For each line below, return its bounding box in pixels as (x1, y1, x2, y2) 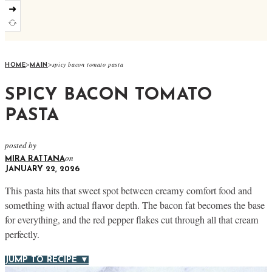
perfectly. (5, 228, 39, 242)
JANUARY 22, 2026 (5, 165, 80, 173)
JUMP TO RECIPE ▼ (5, 256, 89, 265)
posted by (5, 139, 36, 151)
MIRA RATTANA (5, 154, 65, 163)
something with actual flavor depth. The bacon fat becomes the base (5, 199, 265, 212)
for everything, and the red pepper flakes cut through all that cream (5, 213, 259, 227)
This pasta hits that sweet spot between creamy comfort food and (5, 184, 252, 198)
